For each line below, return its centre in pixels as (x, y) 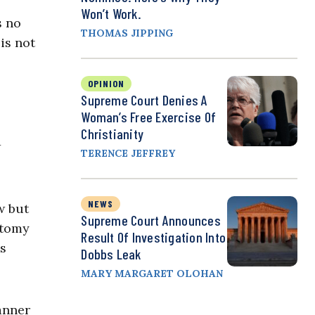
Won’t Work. (111, 14)
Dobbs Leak (111, 254)
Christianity (112, 134)
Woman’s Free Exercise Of (149, 117)
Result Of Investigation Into (153, 237)
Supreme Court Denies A (144, 100)
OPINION (107, 84)
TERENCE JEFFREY (128, 154)
